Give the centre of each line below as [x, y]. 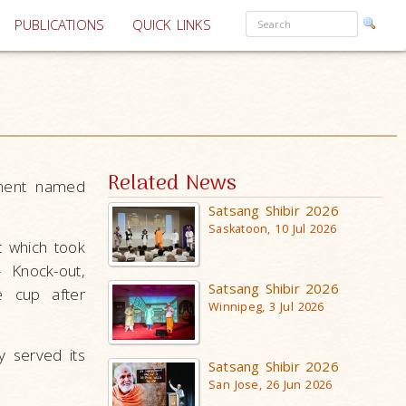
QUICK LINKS [171, 25]
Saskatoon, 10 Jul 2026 [273, 229]
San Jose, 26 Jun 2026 [271, 384]
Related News [173, 184]
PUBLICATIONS [59, 25]
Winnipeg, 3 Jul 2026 [266, 306]
